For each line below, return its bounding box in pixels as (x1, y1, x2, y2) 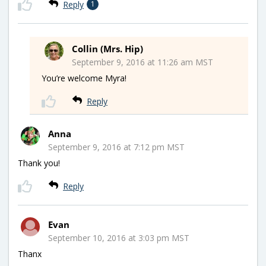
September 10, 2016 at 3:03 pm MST (48, 232, 189, 243)
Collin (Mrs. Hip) (72, 42, 143, 55)
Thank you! (18, 157, 60, 169)
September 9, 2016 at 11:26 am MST (72, 56, 213, 68)
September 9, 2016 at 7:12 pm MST (48, 141, 185, 153)
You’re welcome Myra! (42, 72, 126, 84)
